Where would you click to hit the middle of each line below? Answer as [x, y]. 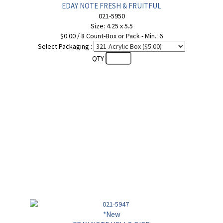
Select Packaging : [65, 46]
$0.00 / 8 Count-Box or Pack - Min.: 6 [111, 36]
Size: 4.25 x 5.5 [111, 26]
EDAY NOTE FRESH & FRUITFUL [111, 6]
